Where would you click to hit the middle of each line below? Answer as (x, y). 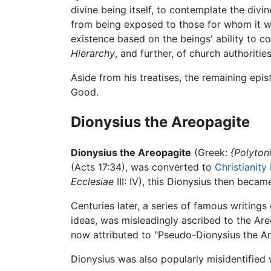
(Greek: (211, 153)
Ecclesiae (92, 182)
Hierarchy (93, 54)
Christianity (241, 167)
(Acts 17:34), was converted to (143, 167)
